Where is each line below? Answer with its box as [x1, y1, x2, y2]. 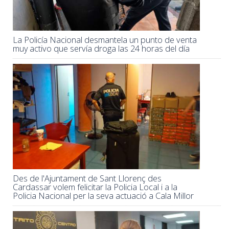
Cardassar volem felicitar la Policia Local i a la [13, 181, 177, 193]
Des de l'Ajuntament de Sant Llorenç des [13, 173, 162, 185]
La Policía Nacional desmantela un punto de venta [13, 34, 197, 45]
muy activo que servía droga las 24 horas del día [13, 42, 190, 54]
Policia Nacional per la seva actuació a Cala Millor [13, 190, 194, 202]
